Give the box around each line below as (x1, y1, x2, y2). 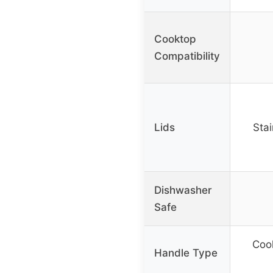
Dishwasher (154, 184, 212, 197)
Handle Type (154, 247, 218, 260)
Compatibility (154, 50, 220, 63)
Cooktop (154, 33, 196, 46)
